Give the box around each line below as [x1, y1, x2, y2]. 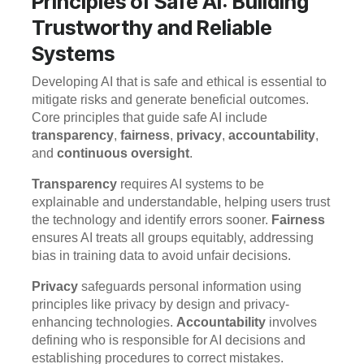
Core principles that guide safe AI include [32, 110, 267, 124]
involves [266, 314, 317, 329]
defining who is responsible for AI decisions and [32, 332, 305, 347]
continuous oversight [57, 145, 189, 160]
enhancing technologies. [32, 314, 176, 329]
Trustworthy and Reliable [32, 15, 272, 41]
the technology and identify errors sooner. [32, 212, 271, 227]
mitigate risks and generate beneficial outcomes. [32, 92, 309, 106]
